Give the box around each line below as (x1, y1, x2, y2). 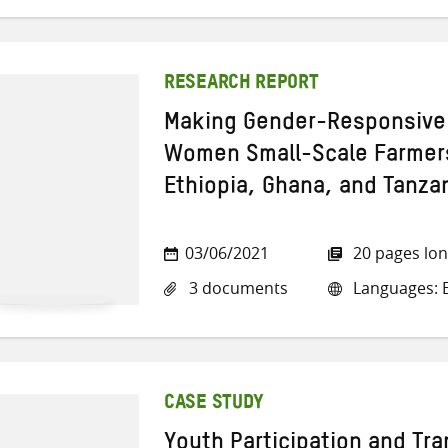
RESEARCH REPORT (164, 79, 319, 90)
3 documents (185, 277, 288, 300)
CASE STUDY (164, 399, 264, 410)
